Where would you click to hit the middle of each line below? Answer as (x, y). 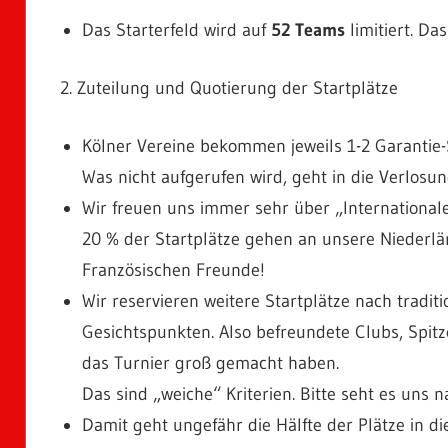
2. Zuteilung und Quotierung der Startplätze (228, 87)
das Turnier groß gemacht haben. (210, 362)
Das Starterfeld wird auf (176, 29)
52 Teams (308, 29)
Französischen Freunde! (173, 269)
